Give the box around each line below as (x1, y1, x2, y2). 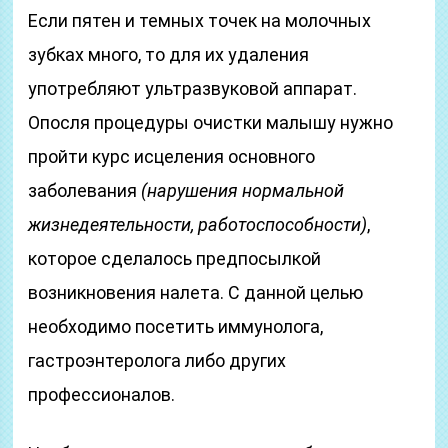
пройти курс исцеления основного (28, 146, 316, 167)
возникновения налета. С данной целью (28, 282, 364, 303)
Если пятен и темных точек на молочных (28, 10, 372, 31)
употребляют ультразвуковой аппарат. (28, 78, 358, 99)
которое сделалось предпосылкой (28, 248, 322, 269)
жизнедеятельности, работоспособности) (28, 214, 368, 235)
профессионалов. (28, 384, 176, 405)
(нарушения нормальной (141, 180, 345, 201)
